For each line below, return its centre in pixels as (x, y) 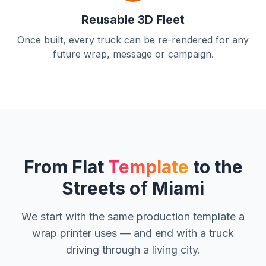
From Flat (66, 167)
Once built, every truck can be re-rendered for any (133, 40)
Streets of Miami (133, 188)
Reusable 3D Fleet (133, 20)
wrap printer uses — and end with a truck (133, 233)
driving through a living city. (133, 250)
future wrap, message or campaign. (133, 54)
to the (216, 167)
